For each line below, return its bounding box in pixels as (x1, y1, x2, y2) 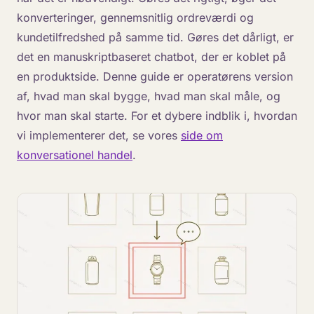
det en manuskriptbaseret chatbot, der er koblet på (17, 50, 286, 64)
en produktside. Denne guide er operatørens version (17, 69, 293, 83)
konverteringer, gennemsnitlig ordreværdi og (17, 11, 254, 25)
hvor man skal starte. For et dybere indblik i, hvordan (17, 109, 297, 123)
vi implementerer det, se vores (17, 128, 181, 142)
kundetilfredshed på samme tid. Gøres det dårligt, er (17, 30, 294, 44)
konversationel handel (17, 148, 132, 162)
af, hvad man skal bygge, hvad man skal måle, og (17, 89, 280, 103)
